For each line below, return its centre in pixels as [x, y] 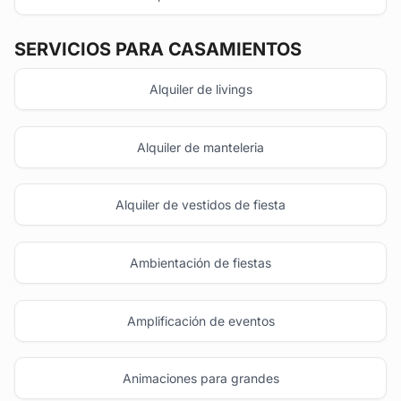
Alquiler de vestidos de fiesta [200, 205]
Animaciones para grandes [200, 379]
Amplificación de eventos [200, 320]
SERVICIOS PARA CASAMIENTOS [158, 49]
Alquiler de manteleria [200, 147]
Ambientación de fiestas [200, 262]
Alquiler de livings [200, 90]
